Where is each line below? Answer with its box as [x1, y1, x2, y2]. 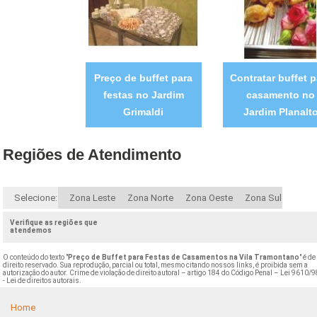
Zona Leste [69, 192, 116, 203]
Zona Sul [245, 192, 282, 203]
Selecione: [14, 192, 58, 203]
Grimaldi [123, 105, 163, 117]
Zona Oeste [185, 192, 234, 203]
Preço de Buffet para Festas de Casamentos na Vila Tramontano [68, 253, 300, 261]
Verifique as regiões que [10, 218, 98, 226]
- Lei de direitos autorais [3, 276, 80, 284]
